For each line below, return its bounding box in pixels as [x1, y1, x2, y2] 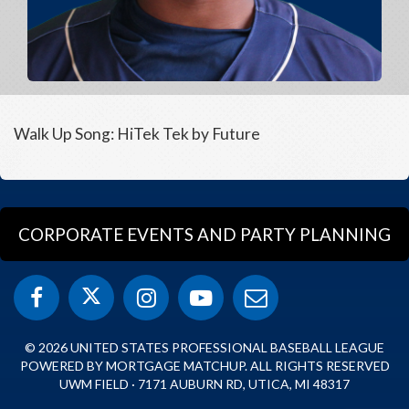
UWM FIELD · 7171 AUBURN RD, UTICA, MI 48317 [59, 376, 350, 392]
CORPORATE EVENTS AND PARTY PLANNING [18, 224, 391, 245]
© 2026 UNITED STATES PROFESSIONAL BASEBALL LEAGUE [25, 340, 384, 355]
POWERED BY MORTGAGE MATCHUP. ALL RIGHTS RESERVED [19, 358, 390, 373]
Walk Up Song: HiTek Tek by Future [14, 124, 260, 143]
